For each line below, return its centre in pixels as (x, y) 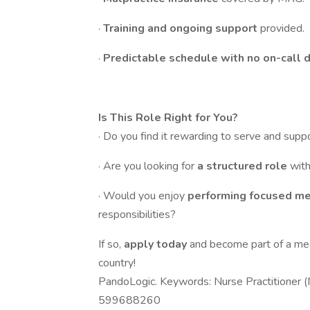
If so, (111, 244)
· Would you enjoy (143, 196)
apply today (157, 244)
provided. (282, 28)
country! (117, 263)
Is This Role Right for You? (168, 118)
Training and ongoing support (182, 28)
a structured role (244, 166)
